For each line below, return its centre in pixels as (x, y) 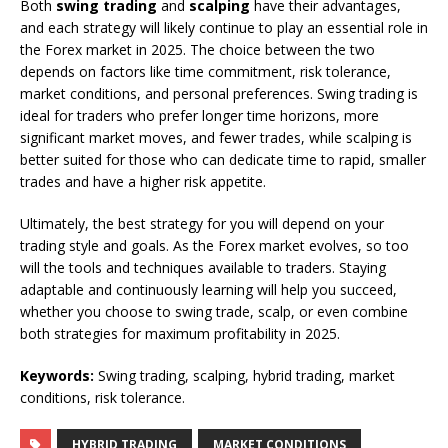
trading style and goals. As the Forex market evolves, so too (214, 245)
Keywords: (57, 375)
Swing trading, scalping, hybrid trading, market (244, 375)
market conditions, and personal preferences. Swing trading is (219, 93)
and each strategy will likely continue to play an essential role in (224, 27)
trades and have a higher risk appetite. (143, 181)
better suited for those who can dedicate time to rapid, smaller (223, 159)
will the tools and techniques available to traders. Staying (203, 267)
